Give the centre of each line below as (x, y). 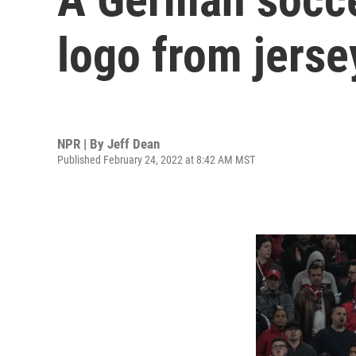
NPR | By (82, 143)
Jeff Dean (133, 143)
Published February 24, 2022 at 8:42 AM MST (156, 159)
